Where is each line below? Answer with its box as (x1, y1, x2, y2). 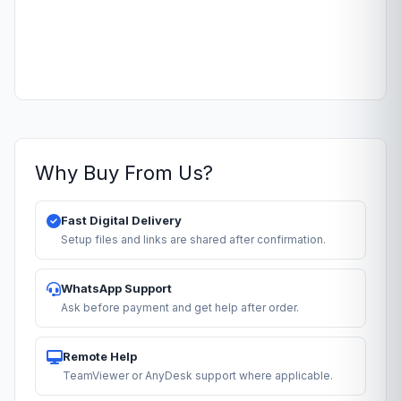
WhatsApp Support (61, 280, 172, 295)
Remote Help (63, 348, 137, 363)
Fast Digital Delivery (61, 212, 182, 227)
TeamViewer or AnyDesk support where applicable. (63, 368, 333, 382)
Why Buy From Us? (35, 160, 213, 184)
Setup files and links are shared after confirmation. (61, 232, 326, 246)
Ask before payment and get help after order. (61, 300, 299, 314)
